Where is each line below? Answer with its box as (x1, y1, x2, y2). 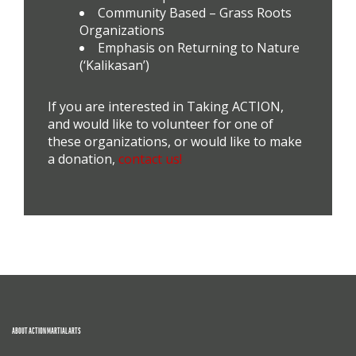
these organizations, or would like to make (48, 132, 302, 150)
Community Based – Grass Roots (98, 3, 292, 21)
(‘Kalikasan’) (79, 56, 149, 74)
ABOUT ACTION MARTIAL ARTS (12, 326, 81, 336)
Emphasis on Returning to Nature (98, 38, 300, 56)
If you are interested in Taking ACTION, (48, 97, 284, 115)
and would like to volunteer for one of (48, 114, 273, 133)
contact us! (118, 149, 182, 168)
